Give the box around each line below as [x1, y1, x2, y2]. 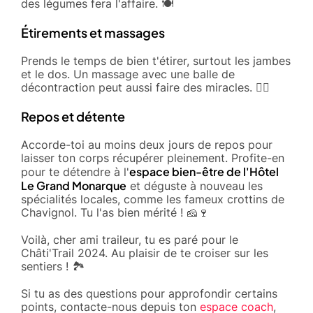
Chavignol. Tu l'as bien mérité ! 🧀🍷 [21, 205, 209, 219]
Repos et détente [21, 108, 125, 124]
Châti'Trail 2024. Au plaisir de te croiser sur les [21, 245, 268, 260]
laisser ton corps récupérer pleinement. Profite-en [21, 150, 284, 165]
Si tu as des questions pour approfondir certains [21, 286, 277, 300]
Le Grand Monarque [21, 177, 126, 193]
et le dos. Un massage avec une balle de [21, 66, 235, 81]
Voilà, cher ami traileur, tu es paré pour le [21, 232, 238, 247]
